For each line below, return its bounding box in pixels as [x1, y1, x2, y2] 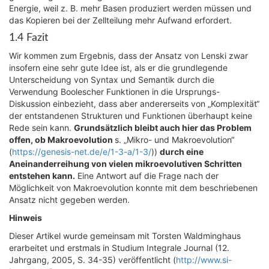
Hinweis [9, 213, 42, 223]
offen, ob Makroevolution [9, 134, 115, 145]
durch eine [160, 147, 204, 157]
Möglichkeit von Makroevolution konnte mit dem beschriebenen [9, 183, 258, 193]
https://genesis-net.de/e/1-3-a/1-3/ [12, 147, 151, 157]
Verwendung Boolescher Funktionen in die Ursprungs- [9, 86, 220, 97]
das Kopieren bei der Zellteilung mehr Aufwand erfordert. [9, 15, 232, 25]
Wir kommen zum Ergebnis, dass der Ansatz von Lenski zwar [9, 50, 248, 61]
